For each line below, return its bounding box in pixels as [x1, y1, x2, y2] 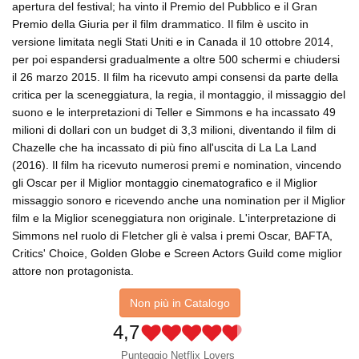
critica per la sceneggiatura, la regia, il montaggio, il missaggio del [12, 88, 345, 102]
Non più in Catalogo [129, 296, 230, 310]
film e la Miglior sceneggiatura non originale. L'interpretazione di [12, 212, 336, 225]
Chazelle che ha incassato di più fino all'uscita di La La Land [12, 141, 317, 155]
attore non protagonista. [12, 264, 134, 278]
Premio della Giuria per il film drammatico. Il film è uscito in [12, 18, 309, 31]
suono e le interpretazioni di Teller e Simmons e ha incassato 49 [12, 106, 336, 119]
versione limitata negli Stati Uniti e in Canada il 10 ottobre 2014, [12, 35, 333, 49]
